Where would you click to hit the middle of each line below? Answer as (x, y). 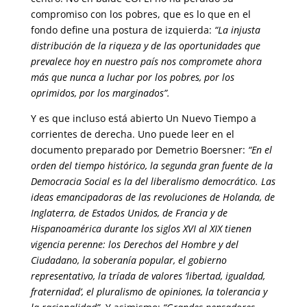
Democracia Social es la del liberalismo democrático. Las (153, 181)
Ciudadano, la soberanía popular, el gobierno (128, 260)
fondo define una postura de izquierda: (122, 30)
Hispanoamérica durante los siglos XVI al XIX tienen (141, 229)
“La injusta (237, 30)
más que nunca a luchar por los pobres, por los (132, 77)
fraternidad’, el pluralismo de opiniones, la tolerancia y (149, 292)
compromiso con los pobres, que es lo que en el (140, 14)
